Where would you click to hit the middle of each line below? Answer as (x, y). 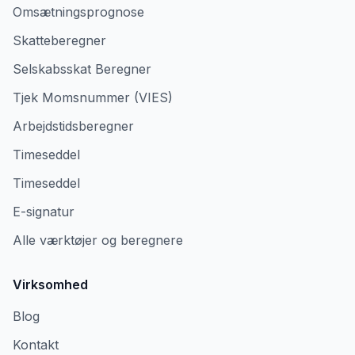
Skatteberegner (59, 40)
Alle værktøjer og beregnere (98, 240)
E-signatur (44, 212)
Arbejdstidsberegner (73, 126)
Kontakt (36, 345)
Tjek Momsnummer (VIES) (93, 97)
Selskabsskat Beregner (82, 69)
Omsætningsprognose (78, 12)
